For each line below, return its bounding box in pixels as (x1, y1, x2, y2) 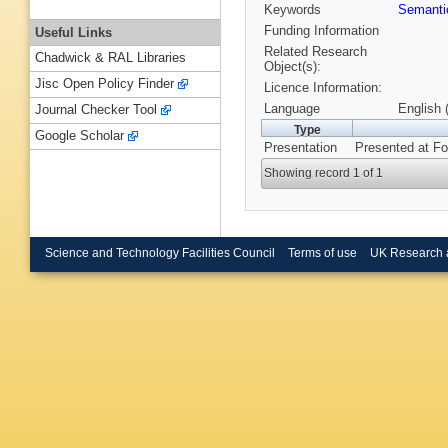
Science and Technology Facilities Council (45, 246, 275, 259)
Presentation (264, 140, 337, 156)
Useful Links (35, 24, 112, 40)
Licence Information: (264, 80, 382, 96)
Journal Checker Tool (35, 102, 157, 118)
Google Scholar (35, 128, 124, 144)
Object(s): (264, 59, 321, 75)
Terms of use (287, 246, 357, 259)
